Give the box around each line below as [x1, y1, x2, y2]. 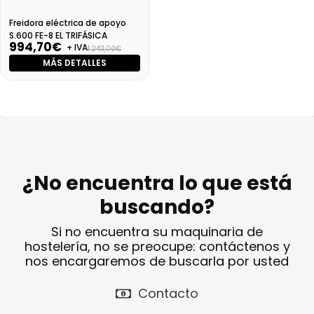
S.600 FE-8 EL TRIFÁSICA [9, 29, 107, 42]
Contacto [138, 285, 198, 303]
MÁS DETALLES [42, 57, 107, 69]
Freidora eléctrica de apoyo [9, 17, 126, 29]
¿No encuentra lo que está [22, 170, 292, 198]
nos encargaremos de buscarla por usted [25, 252, 289, 271]
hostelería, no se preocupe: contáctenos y [24, 238, 290, 256]
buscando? [100, 193, 214, 221]
